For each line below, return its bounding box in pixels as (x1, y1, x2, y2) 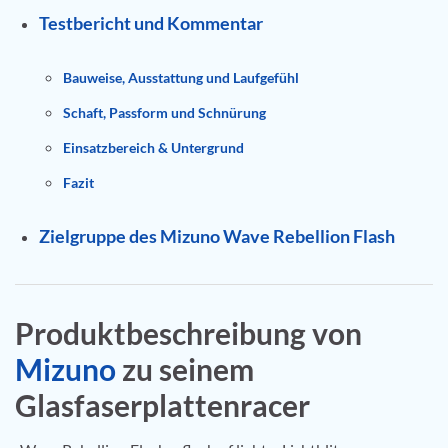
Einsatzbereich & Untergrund (63, 138, 244, 156)
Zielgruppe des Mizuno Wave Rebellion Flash (39, 224, 395, 247)
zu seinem (122, 350, 254, 387)
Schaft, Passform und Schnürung (63, 103, 266, 121)
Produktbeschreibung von (15, 314, 362, 351)
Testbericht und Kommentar (39, 11, 263, 34)
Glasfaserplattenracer (15, 386, 310, 423)
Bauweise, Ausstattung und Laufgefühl (63, 68, 299, 86)
